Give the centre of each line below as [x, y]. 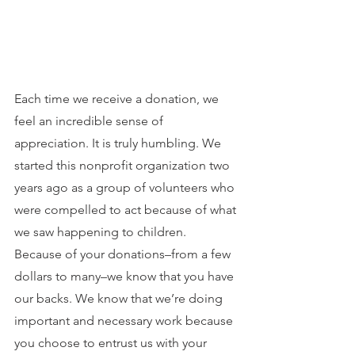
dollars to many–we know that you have [126, 276]
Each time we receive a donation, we [118, 98]
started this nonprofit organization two [124, 165]
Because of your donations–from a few [124, 254]
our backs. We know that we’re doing [120, 298]
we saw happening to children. [102, 231]
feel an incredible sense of [90, 120]
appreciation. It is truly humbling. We [119, 143]
